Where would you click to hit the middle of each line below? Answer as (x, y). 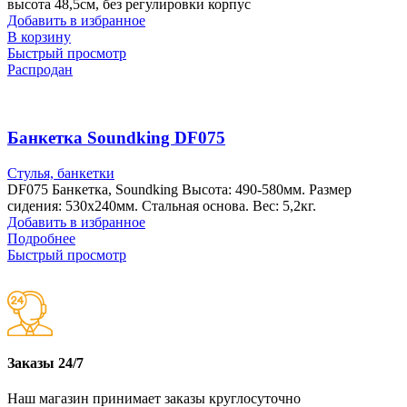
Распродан (40, 70)
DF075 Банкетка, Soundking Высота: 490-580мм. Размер (179, 189)
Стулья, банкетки (61, 173)
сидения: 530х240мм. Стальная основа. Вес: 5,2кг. (162, 205)
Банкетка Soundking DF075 (116, 138)
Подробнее (41, 238)
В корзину (39, 37)
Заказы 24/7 (45, 363)
